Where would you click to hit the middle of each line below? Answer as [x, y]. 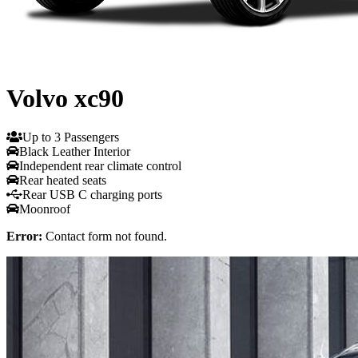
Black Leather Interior [75, 152]
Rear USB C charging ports [92, 195]
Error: [24, 237]
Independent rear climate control [100, 166]
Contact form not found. [105, 237]
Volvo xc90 [65, 98]
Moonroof [45, 209]
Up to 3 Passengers [71, 137]
